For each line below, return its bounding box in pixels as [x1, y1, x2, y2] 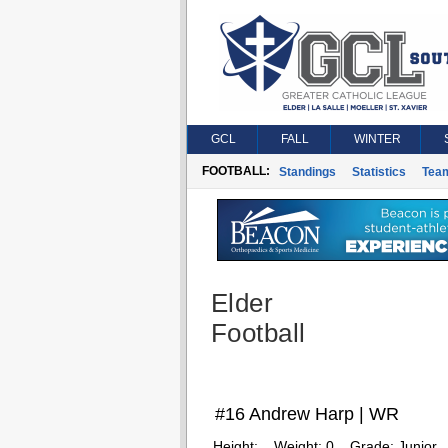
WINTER [353, 132, 401, 146]
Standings [278, 165, 336, 179]
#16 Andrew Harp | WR [214, 404, 399, 424]
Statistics [351, 165, 406, 179]
